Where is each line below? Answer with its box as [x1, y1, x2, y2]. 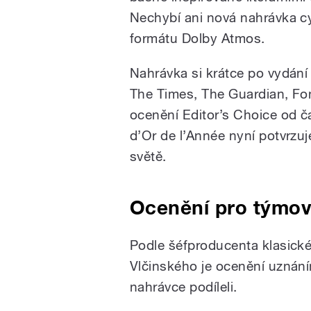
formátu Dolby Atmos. [130, 30, 265, 46]
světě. [130, 148, 167, 164]
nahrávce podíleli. [130, 278, 237, 294]
